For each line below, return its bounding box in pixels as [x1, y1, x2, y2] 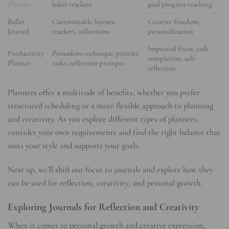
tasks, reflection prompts [52, 58, 125, 68]
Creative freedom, [148, 17, 200, 27]
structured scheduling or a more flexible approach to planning [8, 100, 213, 111]
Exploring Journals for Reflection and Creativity [8, 200, 199, 213]
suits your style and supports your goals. [8, 140, 140, 151]
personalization [148, 27, 194, 36]
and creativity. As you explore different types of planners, [8, 113, 199, 124]
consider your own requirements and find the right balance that [8, 127, 220, 138]
